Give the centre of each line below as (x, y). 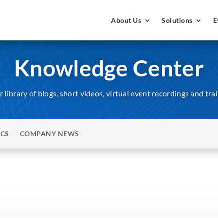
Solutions (177, 20)
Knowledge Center (109, 68)
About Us (126, 20)
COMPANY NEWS (49, 134)
